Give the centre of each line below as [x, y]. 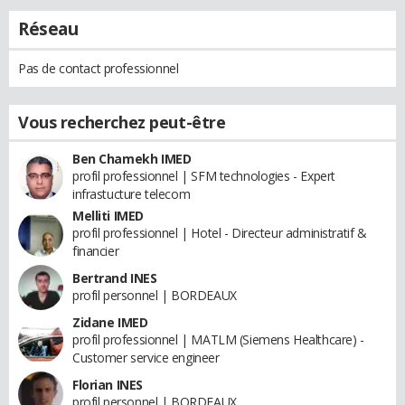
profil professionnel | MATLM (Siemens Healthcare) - [218, 339]
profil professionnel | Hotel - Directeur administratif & [220, 232]
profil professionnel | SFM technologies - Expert [204, 175]
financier [96, 250]
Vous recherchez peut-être [122, 122]
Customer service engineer [146, 357]
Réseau [48, 28]
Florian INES [108, 384]
